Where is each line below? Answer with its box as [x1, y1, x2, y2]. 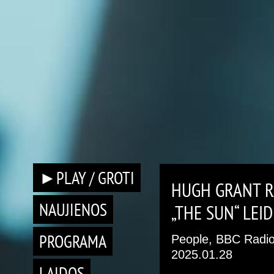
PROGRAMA [39, 230, 106, 253]
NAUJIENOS [39, 198, 107, 221]
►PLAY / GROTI [39, 166, 135, 189]
